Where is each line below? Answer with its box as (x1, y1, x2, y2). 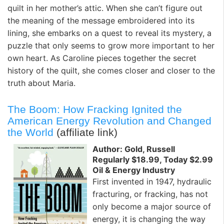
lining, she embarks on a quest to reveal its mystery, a (7, 27, 211, 38)
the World (7, 126, 53, 138)
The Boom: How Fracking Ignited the (7, 103, 182, 115)
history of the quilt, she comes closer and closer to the (7, 65, 215, 75)
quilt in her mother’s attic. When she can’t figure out (7, 2, 202, 13)
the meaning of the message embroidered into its (7, 15, 194, 25)
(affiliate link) (53, 126, 117, 138)
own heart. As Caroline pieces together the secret (7, 52, 196, 63)
